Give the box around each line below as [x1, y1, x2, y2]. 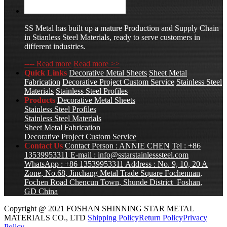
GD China [24, 187, 58, 196]
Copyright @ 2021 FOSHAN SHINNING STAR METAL [4, 204, 194, 213]
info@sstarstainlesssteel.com [98, 150, 188, 160]
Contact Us [24, 141, 63, 150]
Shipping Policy [88, 213, 139, 222]
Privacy [183, 213, 207, 222]
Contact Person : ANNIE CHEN [65, 141, 170, 150]
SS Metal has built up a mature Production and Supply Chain [24, 24, 219, 33]
